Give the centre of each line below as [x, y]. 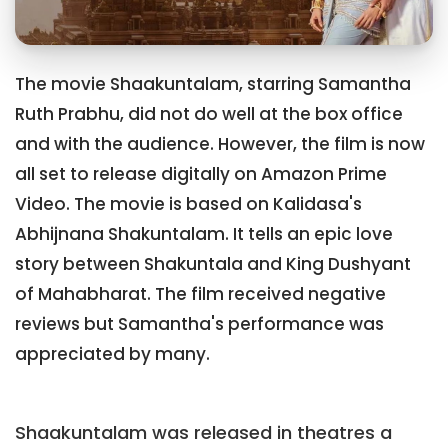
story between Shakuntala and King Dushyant [213, 264]
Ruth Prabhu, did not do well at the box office [209, 114]
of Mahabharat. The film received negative [200, 294]
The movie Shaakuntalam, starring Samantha [213, 84]
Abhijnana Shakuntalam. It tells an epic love [204, 234]
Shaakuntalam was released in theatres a [203, 432]
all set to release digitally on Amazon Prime [201, 174]
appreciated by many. [112, 354]
